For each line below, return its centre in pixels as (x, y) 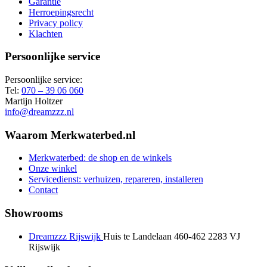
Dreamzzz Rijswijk (66, 236)
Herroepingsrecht (61, 12)
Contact (43, 190)
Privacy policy (56, 23)
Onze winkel (53, 169)
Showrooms (34, 213)
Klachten (46, 33)
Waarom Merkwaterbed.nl (70, 135)
